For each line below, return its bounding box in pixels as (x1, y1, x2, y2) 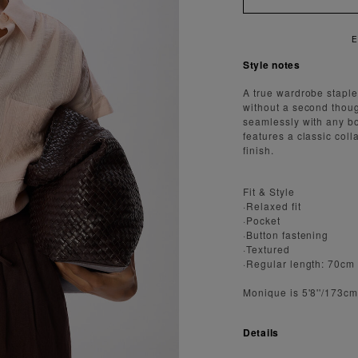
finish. (243, 142, 274, 157)
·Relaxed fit (243, 198, 301, 213)
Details (243, 324, 280, 340)
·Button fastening (243, 227, 329, 241)
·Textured (243, 241, 290, 256)
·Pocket (243, 213, 280, 227)
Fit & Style (243, 184, 295, 198)
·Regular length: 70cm (243, 256, 356, 270)
